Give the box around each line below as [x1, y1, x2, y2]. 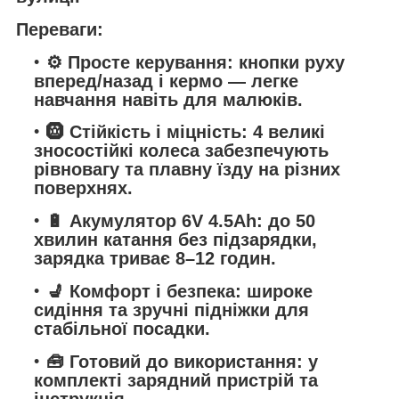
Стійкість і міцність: [69, 122, 248, 142]
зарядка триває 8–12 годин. [34, 248, 276, 269]
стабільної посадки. [34, 318, 210, 338]
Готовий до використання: [69, 351, 303, 371]
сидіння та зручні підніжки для [34, 299, 309, 320]
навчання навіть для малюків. [34, 89, 303, 110]
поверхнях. [34, 178, 133, 199]
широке [241, 281, 313, 301]
